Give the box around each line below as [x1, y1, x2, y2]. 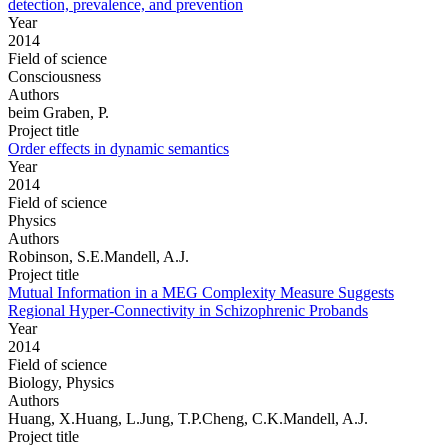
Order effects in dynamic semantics [8, 139, 229, 157]
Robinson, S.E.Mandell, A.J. [8, 247, 189, 265]
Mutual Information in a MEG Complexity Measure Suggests [8, 283, 394, 301]
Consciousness [8, 67, 101, 85]
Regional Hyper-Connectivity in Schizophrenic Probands [8, 301, 368, 319]
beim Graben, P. [8, 103, 109, 121]
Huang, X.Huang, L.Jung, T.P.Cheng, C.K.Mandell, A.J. [8, 409, 368, 427]
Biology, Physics [8, 373, 114, 391]
